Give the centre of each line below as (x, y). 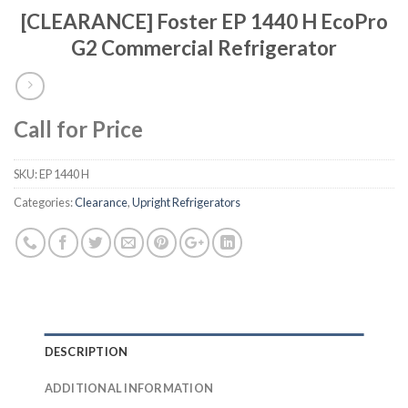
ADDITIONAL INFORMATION (129, 388)
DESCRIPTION (86, 352)
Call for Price (78, 129)
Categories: (44, 203)
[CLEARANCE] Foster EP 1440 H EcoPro (204, 22)
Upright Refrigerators (186, 203)
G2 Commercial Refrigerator (204, 48)
